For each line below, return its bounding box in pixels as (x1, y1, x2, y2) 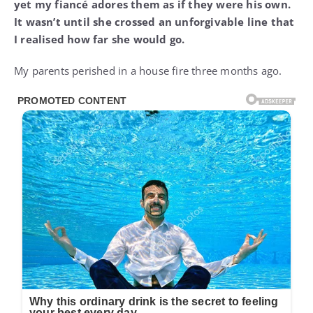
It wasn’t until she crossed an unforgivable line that (14, 14, 295, 29)
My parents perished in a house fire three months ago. (14, 63, 282, 78)
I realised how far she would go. (14, 31, 185, 46)
